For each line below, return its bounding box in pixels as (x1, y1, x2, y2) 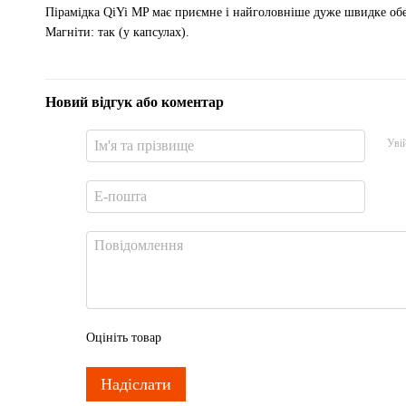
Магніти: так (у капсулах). (45, 25, 189, 39)
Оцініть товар (86, 331, 161, 344)
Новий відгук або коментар (45, 94, 224, 110)
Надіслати (101, 375, 171, 393)
